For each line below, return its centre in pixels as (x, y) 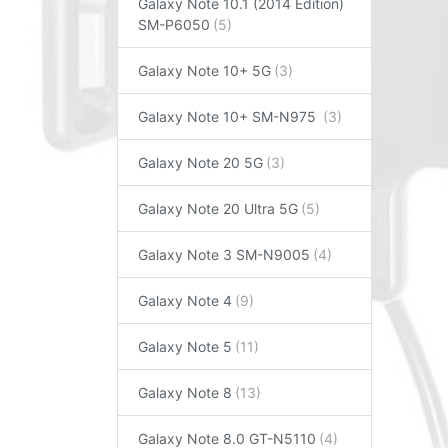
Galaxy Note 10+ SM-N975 (229, 116)
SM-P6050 (174, 24)
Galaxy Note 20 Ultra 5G (218, 208)
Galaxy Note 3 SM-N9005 (224, 254)
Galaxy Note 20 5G (200, 162)
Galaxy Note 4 (185, 300)
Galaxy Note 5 (185, 346)
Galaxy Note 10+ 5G (204, 70)
